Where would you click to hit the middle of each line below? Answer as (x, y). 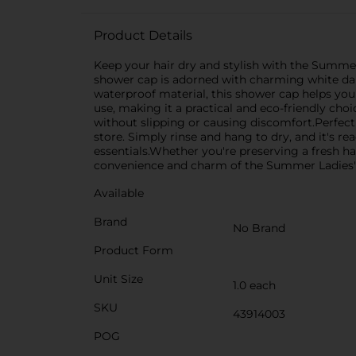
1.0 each (254, 285)
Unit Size (118, 279)
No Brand (259, 228)
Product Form (133, 250)
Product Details (143, 35)
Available (119, 193)
